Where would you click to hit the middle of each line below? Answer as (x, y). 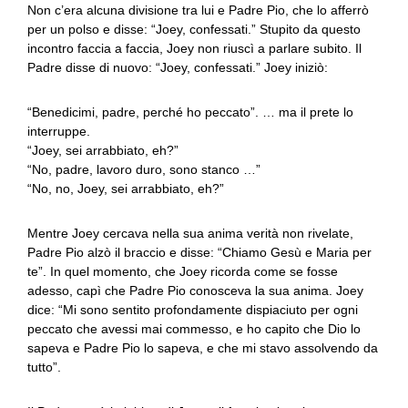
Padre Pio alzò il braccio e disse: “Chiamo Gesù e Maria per (199, 252)
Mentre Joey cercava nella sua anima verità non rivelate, (190, 233)
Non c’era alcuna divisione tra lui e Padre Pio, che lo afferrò (198, 10)
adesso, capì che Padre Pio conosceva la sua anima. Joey (195, 291)
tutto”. (44, 367)
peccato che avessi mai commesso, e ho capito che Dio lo (194, 329)
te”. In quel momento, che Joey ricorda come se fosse (183, 271)
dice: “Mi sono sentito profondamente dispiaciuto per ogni (193, 310)
